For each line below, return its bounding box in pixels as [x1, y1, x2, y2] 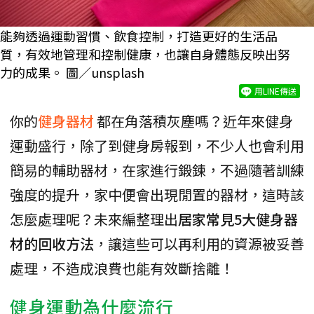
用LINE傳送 [254, 84, 296, 97]
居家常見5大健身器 [178, 208, 298, 229]
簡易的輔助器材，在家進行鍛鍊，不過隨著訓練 [10, 159, 304, 180]
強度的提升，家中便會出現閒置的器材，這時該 [10, 184, 304, 205]
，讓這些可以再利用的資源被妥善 [94, 233, 304, 254]
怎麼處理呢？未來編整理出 [10, 208, 178, 229]
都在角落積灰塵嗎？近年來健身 [97, 110, 293, 131]
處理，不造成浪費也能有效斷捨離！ [10, 257, 234, 278]
